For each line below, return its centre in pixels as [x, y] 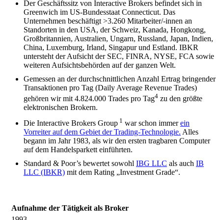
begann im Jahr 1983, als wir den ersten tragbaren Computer [117, 141]
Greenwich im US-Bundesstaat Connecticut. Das [99, 12]
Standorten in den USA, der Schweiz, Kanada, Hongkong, [115, 29]
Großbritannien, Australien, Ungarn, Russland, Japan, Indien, [118, 38]
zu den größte [180, 99]
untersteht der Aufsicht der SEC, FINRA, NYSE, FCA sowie [119, 56]
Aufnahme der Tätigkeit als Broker [70, 208]
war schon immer [151, 123]
